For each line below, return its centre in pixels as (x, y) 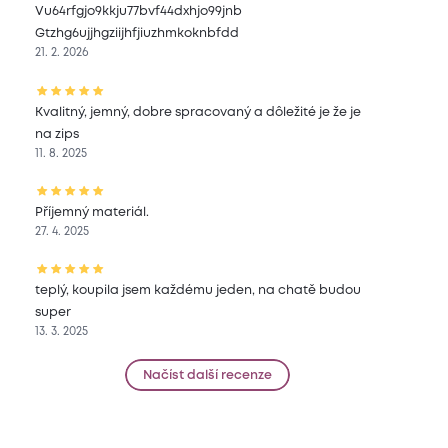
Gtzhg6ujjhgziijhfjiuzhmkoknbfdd (137, 34)
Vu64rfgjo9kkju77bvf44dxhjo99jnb (139, 12)
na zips (57, 134)
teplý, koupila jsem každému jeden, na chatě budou (198, 290)
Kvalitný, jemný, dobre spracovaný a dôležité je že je (198, 112)
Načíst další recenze (208, 375)
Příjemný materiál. (92, 212)
